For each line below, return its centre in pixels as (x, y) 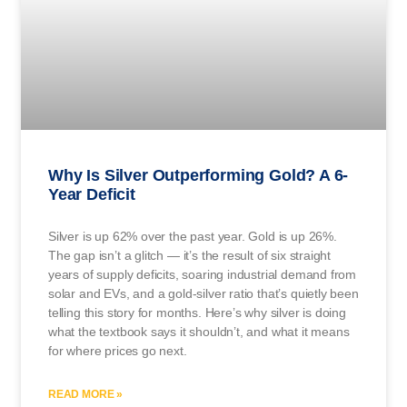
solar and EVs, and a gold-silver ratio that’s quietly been (203, 293)
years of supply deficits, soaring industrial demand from (203, 274)
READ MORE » (86, 394)
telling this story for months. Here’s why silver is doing (197, 312)
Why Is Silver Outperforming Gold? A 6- (199, 175)
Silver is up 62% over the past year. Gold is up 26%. (193, 236)
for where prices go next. (118, 350)
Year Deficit (92, 194)
